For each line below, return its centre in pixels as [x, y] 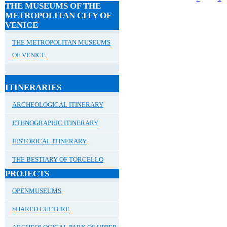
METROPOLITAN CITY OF [58, 15]
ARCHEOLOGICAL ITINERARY [58, 104]
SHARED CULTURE [41, 209]
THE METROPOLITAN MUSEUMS [61, 42]
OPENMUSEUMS [37, 191]
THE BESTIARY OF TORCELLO [58, 159]
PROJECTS [27, 173]
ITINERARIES [33, 87]
